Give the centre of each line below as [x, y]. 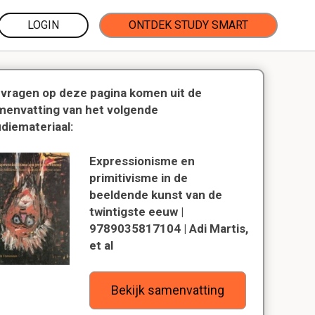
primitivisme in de [139, 178]
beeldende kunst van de [156, 195]
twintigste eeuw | [137, 212]
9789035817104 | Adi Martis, [169, 229]
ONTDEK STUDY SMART [188, 25]
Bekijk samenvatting [168, 290]
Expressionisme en [142, 161]
